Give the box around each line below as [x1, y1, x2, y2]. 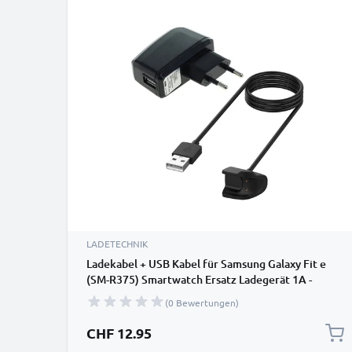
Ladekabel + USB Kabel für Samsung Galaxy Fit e [86, 256, 326, 271]
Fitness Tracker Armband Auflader [86, 288, 259, 302]
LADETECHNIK [86, 237, 148, 250]
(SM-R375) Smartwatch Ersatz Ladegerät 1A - [86, 272, 312, 287]
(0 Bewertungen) [165, 296, 239, 309]
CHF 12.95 [86, 324, 152, 342]
